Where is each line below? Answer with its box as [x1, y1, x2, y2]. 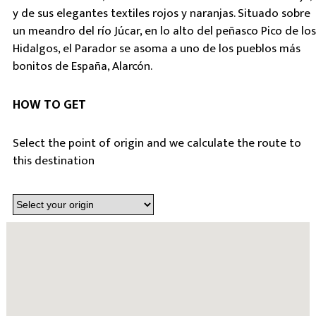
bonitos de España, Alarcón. [12, 56, 152, 76]
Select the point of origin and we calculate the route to [12, 133, 301, 153]
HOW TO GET [12, 95, 86, 116]
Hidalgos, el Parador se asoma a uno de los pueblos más [12, 39, 300, 59]
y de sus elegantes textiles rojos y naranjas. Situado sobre [12, 4, 310, 23]
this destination [12, 151, 95, 171]
